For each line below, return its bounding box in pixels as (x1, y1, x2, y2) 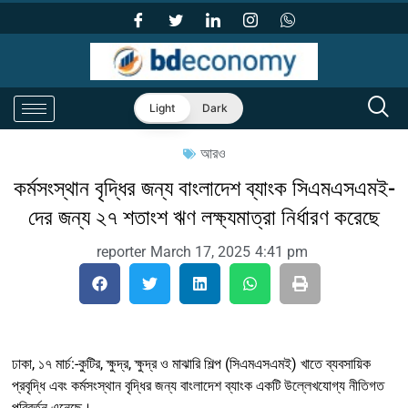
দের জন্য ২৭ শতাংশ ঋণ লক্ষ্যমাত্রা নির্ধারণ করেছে (28, 205, 380, 231)
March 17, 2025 (149, 243, 250, 261)
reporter (96, 243, 146, 261)
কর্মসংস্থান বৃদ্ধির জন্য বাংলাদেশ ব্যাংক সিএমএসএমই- (13, 176, 395, 202)
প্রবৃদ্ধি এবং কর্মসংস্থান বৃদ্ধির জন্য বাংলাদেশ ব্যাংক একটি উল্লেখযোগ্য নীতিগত (12, 377, 384, 395)
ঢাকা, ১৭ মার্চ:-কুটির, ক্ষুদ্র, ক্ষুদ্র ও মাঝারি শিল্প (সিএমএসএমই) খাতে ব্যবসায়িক (12, 355, 371, 373)
